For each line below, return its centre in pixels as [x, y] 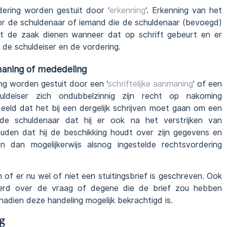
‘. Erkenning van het [184, 10]
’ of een [207, 84]
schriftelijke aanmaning [150, 84]
